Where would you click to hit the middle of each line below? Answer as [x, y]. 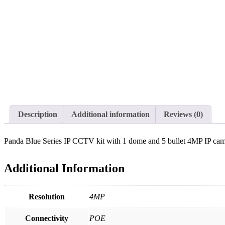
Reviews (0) [183, 114]
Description [38, 114]
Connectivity [47, 218]
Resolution [47, 196]
